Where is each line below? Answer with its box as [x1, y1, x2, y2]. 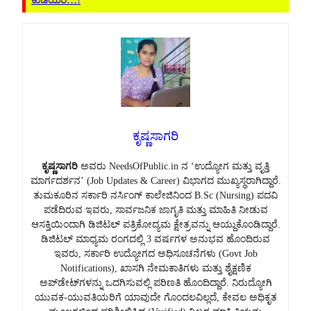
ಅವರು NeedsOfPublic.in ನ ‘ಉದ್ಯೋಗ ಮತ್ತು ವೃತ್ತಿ [78, 160, 269, 171]
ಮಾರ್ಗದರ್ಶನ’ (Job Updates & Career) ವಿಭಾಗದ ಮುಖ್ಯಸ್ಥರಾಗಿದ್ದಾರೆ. [30, 175, 281, 186]
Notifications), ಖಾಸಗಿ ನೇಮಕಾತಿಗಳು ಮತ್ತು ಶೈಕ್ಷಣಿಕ [60, 262, 251, 274]
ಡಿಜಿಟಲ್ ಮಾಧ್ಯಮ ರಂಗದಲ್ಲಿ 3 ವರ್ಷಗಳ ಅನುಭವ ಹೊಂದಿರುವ [41, 233, 270, 244]
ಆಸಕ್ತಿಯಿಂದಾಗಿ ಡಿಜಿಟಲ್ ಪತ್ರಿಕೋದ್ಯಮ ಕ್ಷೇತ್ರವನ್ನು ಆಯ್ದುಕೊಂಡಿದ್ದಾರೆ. [31, 219, 280, 230]
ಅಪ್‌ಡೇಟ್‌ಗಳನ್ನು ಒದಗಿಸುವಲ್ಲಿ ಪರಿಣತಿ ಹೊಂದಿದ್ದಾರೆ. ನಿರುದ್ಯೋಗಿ [39, 277, 272, 288]
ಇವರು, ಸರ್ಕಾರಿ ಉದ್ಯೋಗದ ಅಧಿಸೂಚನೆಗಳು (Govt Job [53, 248, 258, 259]
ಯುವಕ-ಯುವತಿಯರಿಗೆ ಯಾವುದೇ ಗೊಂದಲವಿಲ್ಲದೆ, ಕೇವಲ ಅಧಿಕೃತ [34, 292, 277, 303]
